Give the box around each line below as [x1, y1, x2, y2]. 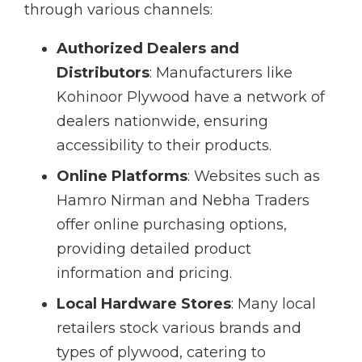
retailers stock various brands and [57, 319, 301, 338]
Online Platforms [57, 167, 187, 186]
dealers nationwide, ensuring [57, 112, 268, 131]
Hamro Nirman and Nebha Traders [57, 192, 309, 210]
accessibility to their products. [57, 137, 271, 155]
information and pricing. [57, 264, 232, 283]
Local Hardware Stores [57, 295, 231, 314]
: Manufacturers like [149, 64, 293, 82]
